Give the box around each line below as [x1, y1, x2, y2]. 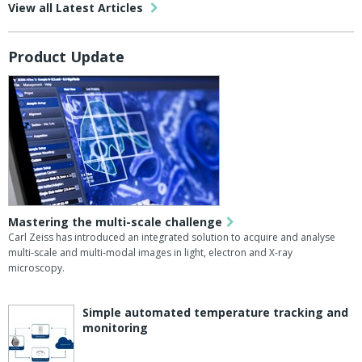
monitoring [82, 320, 148, 336]
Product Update [8, 47, 124, 67]
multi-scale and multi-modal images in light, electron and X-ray [8, 246, 293, 260]
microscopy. [8, 261, 65, 276]
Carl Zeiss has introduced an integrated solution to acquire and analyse [8, 230, 335, 245]
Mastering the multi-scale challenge [8, 214, 222, 230]
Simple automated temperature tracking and [82, 305, 348, 321]
